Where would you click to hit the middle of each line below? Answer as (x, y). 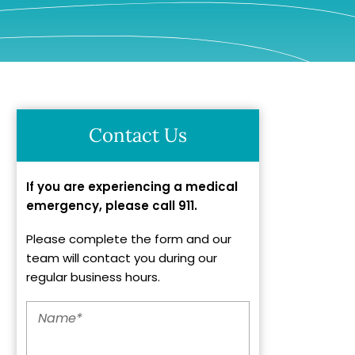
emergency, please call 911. (112, 205)
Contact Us (138, 136)
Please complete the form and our (129, 239)
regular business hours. (94, 277)
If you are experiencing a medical (132, 186)
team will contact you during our (122, 258)
